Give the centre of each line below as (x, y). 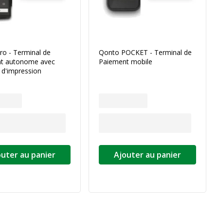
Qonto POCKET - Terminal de (145, 52)
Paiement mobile (126, 62)
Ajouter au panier (147, 155)
